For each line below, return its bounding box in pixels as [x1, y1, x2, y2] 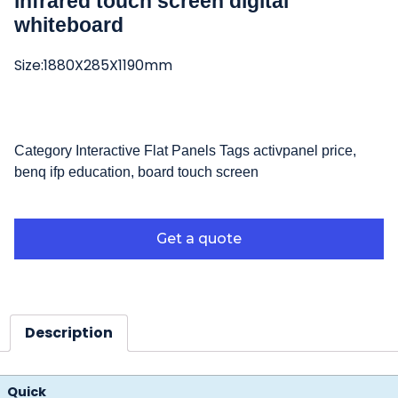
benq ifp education [14, 164, 131, 180]
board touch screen [138, 164, 259, 180]
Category [14, 143, 72, 159]
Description [25, 322, 113, 344]
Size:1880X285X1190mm [14, 54, 172, 76]
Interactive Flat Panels [76, 143, 216, 159]
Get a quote [156, 230, 242, 248]
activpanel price [253, 143, 353, 159]
